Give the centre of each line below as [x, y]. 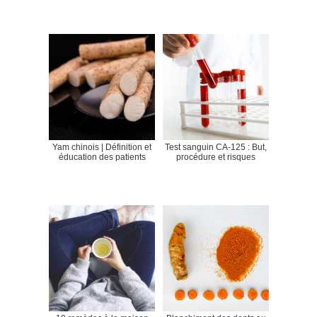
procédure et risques [216, 157]
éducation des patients [102, 157]
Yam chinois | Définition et [102, 147]
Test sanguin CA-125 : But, [216, 147]
